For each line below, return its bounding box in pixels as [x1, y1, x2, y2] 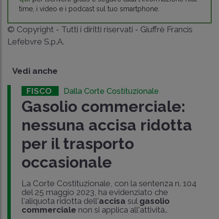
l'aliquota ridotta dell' [21, 196, 99, 206]
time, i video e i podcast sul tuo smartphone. [19, 5, 159, 13]
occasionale [21, 153, 112, 172]
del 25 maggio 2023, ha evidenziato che [21, 187, 168, 197]
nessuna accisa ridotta [21, 116, 192, 134]
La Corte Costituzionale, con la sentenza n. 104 [21, 178, 197, 189]
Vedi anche [12, 66, 58, 76]
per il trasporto [21, 134, 134, 153]
